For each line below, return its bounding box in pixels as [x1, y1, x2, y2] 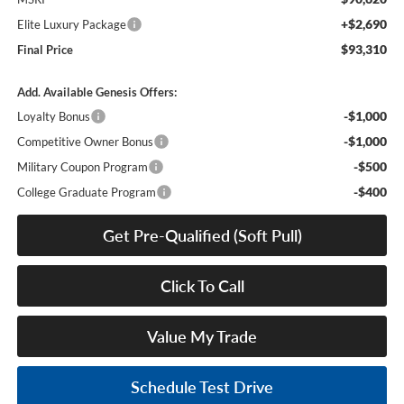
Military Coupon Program [16, 160, 148, 175]
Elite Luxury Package [16, 17, 126, 32]
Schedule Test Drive [131, 377, 273, 398]
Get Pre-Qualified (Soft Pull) [102, 225, 302, 246]
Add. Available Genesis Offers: [16, 85, 177, 100]
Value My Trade [147, 326, 257, 347]
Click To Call [160, 276, 244, 297]
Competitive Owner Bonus [16, 134, 153, 150]
